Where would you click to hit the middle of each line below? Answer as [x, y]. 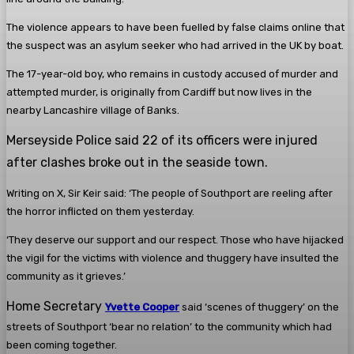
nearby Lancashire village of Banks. [94, 111]
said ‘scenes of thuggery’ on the [259, 307]
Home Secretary [56, 307]
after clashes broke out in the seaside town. [137, 163]
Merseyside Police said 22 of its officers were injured [162, 141]
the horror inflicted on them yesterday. [100, 212]
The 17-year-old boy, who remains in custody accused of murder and [172, 74]
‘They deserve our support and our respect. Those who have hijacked [175, 240]
